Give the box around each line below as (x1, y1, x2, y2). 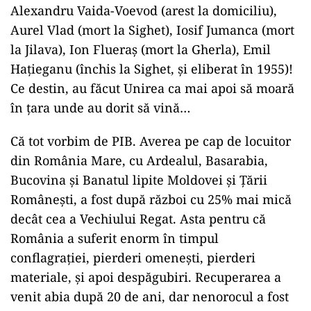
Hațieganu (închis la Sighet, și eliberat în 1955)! (10, 60, 293, 77)
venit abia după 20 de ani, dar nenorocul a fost (10, 288, 289, 305)
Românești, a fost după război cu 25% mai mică (10, 191, 292, 208)
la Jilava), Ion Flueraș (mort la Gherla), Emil (10, 41, 271, 58)
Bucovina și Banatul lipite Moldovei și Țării (10, 171, 267, 188)
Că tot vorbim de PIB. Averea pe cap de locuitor (10, 133, 291, 149)
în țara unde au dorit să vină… (10, 99, 190, 116)
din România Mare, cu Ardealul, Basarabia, (10, 152, 268, 169)
